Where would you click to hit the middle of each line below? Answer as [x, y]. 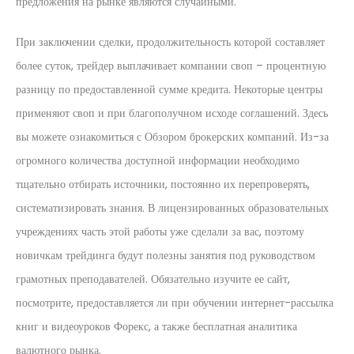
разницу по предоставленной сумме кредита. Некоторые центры [169, 89]
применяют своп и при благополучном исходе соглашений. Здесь [172, 113]
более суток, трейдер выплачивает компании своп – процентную [171, 66]
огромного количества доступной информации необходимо [158, 160]
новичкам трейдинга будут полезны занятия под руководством [166, 255]
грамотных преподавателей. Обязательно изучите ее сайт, [153, 279]
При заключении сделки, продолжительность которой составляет [170, 42]
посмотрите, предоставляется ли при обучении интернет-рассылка [175, 303]
